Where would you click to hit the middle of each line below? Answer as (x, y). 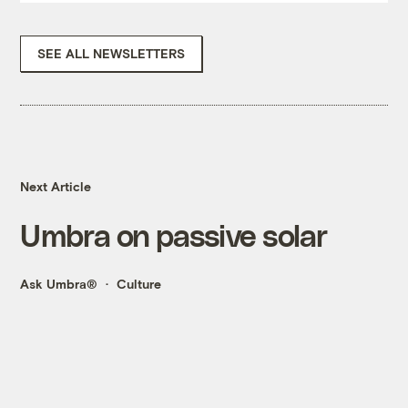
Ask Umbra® (59, 284)
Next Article (56, 187)
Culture (139, 284)
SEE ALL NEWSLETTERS (112, 54)
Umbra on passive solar (173, 235)
